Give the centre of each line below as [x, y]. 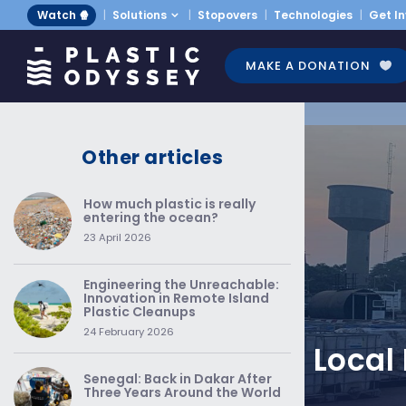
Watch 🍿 [63, 15]
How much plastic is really [169, 204]
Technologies [313, 15]
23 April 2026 [117, 237]
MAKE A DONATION [308, 66]
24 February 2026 [129, 332]
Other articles [152, 157]
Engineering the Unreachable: [181, 285]
